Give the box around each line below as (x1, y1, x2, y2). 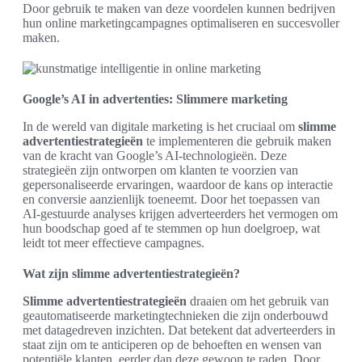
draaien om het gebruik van (187, 294, 329, 308)
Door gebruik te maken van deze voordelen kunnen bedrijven (23, 2, 335, 15)
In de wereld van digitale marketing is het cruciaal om (23, 120, 298, 133)
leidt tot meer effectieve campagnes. (23, 236, 204, 250)
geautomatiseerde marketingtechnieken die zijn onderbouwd (23, 309, 328, 322)
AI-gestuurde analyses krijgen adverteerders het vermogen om (23, 207, 338, 221)
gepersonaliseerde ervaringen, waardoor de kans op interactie (23, 178, 333, 192)
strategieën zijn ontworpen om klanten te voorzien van (23, 163, 298, 177)
